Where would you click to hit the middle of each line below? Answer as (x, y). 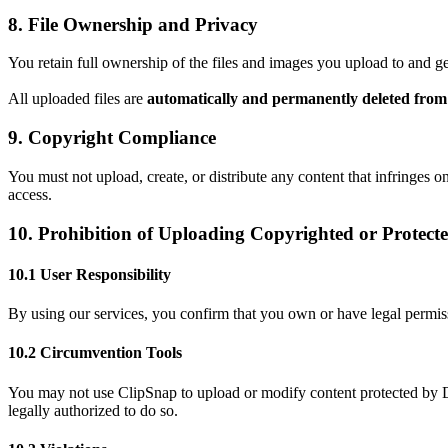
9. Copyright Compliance (112, 138)
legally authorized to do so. (93, 410)
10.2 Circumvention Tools (95, 353)
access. (30, 194)
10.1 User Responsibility (89, 274)
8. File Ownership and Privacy (133, 24)
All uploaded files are (77, 99)
